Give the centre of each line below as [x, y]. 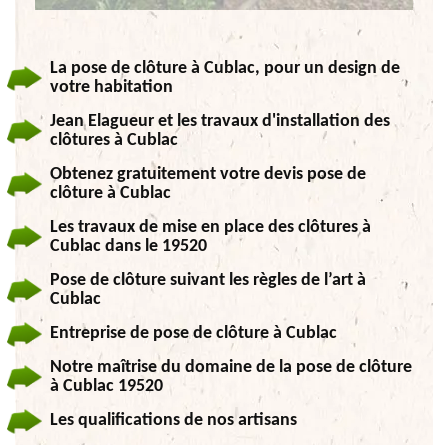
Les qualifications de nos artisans [173, 421]
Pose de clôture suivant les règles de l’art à [208, 281]
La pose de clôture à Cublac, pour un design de [225, 69]
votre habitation [111, 88]
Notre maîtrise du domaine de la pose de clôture [231, 368]
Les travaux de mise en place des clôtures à [210, 228]
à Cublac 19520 [106, 387]
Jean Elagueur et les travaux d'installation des [220, 122]
